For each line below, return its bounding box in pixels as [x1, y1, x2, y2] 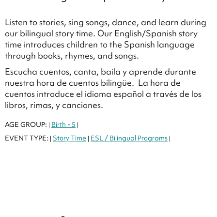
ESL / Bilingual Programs [91, 134, 168, 143]
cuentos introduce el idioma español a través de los [5, 88, 201, 100]
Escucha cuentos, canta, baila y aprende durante [5, 66, 196, 77]
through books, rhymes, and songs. [5, 50, 141, 62]
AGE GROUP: [5, 120, 48, 129]
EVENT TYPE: [5, 134, 50, 143]
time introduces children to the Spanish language [5, 39, 195, 50]
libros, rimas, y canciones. [5, 99, 105, 111]
